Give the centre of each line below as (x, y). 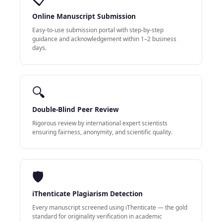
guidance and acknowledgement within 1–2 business (104, 39)
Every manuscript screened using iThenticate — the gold (110, 208)
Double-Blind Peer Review (76, 110)
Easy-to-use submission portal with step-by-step (98, 30)
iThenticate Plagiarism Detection (87, 194)
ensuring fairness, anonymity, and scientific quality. (102, 132)
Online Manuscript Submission (84, 16)
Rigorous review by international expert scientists (100, 123)
